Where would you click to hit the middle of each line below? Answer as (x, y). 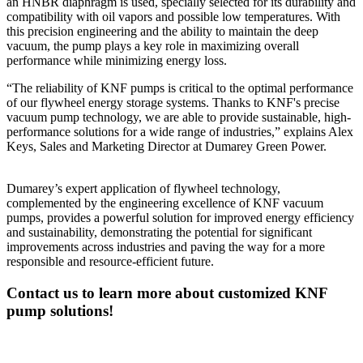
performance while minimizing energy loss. (117, 61)
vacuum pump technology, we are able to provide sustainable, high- (179, 117)
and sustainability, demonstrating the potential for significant (159, 233)
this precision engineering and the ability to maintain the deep (162, 32)
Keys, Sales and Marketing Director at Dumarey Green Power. (167, 147)
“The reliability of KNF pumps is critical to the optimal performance (180, 88)
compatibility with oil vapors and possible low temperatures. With (173, 17)
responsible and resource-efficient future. (110, 262)
